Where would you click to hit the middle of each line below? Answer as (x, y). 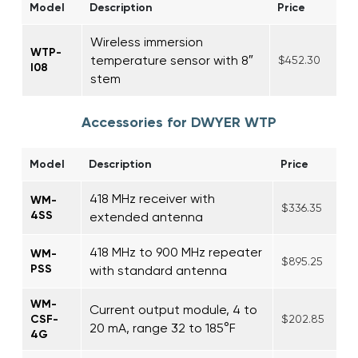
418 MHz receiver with (152, 198)
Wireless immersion (147, 42)
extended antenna (146, 217)
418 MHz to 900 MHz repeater (176, 252)
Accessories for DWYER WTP (179, 122)
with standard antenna (158, 270)
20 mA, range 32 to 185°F (163, 328)
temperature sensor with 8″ (172, 60)
